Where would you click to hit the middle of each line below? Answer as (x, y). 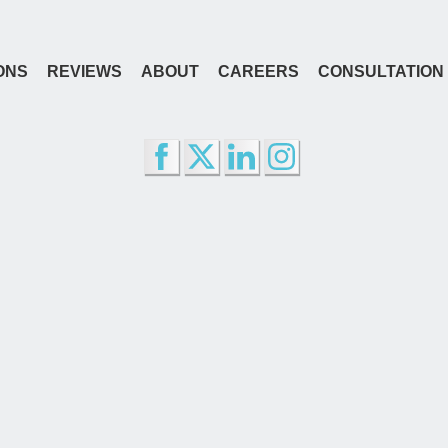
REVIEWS (84, 72)
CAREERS (258, 72)
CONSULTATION (380, 72)
